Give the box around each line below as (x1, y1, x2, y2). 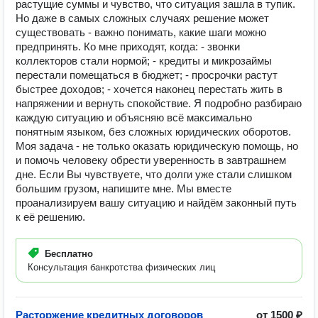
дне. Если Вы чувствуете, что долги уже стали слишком (16, 168, 292, 180)
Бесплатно (45, 248, 93, 259)
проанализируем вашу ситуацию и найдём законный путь (16, 197, 297, 209)
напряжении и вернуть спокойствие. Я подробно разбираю (16, 97, 302, 109)
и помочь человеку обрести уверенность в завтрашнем (16, 154, 286, 166)
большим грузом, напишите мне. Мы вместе (16, 182, 231, 194)
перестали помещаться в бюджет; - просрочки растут (16, 69, 278, 81)
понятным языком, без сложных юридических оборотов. (16, 126, 291, 138)
